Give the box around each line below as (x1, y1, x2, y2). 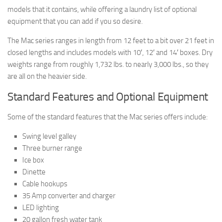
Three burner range (22, 143, 82, 153)
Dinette (22, 167, 46, 176)
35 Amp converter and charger (22, 191, 115, 200)
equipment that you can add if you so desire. (7, 16, 143, 26)
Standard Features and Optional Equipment (7, 90, 208, 104)
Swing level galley (22, 131, 76, 141)
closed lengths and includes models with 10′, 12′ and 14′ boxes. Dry (7, 48, 213, 57)
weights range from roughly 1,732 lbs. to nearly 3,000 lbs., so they (7, 59, 209, 69)
